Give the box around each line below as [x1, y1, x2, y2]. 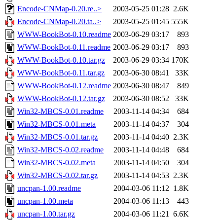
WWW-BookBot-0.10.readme [17, 30, 111, 39]
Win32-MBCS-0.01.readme [17, 107, 104, 116]
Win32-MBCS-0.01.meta [17, 120, 96, 129]
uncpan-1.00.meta [17, 197, 73, 206]
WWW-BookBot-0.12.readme [17, 81, 111, 90]
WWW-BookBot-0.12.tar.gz [17, 94, 105, 103]
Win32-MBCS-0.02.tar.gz [17, 171, 98, 180]
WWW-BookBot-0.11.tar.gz [17, 69, 105, 77]
